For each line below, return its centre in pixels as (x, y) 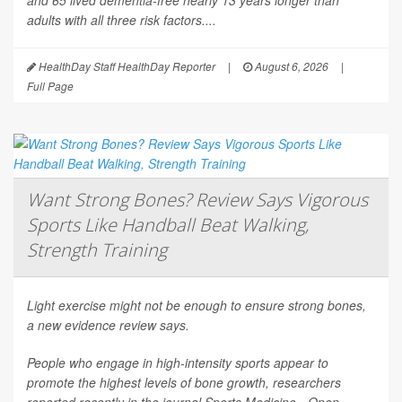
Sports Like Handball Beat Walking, (168, 225)
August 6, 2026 (290, 66)
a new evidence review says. (108, 325)
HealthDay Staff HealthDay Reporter (126, 66)
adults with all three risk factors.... (122, 20)
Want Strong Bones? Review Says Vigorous (197, 200)
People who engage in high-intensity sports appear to (178, 363)
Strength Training (97, 250)
